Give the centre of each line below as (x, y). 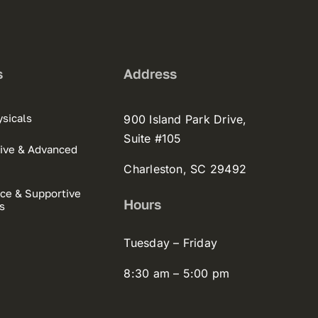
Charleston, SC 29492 (185, 169)
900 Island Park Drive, (185, 120)
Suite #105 (153, 139)
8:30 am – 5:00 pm (177, 274)
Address (150, 74)
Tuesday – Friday (171, 243)
